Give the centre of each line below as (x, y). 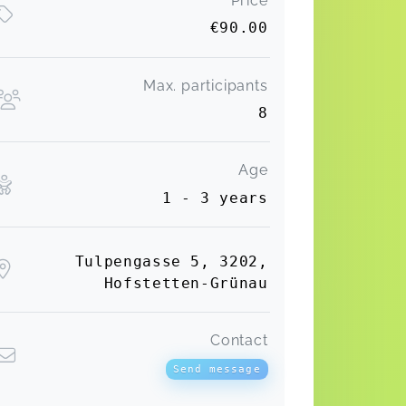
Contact (239, 340)
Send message (217, 369)
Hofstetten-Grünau (186, 283)
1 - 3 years (215, 198)
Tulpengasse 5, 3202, (171, 261)
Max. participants (205, 85)
